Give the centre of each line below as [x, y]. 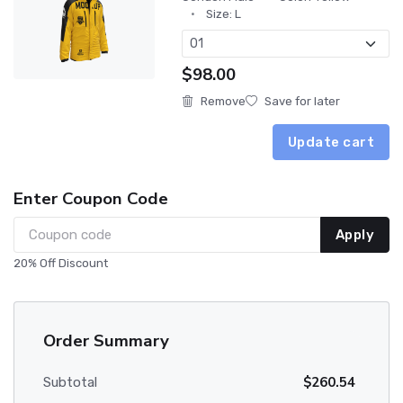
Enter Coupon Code [91, 199]
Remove [223, 101]
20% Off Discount [61, 263]
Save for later [302, 101]
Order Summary [106, 341]
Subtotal [70, 382]
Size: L [224, 14]
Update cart [331, 142]
